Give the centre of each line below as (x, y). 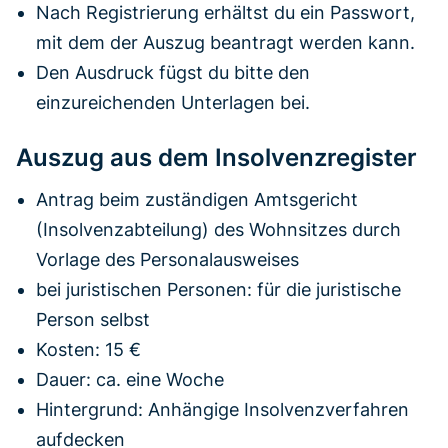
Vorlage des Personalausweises (167, 259)
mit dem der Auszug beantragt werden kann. (225, 42)
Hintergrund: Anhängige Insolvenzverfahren (222, 409)
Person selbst (93, 319)
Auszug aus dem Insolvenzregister (216, 157)
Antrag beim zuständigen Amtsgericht (197, 199)
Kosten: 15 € (88, 349)
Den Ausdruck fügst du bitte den (173, 72)
